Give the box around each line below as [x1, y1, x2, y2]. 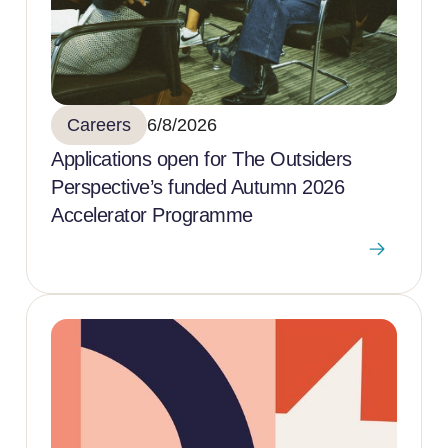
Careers [67, 114, 131, 135]
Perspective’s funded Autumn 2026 [51, 175, 344, 198]
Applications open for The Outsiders [51, 147, 352, 170]
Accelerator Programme [51, 203, 253, 226]
